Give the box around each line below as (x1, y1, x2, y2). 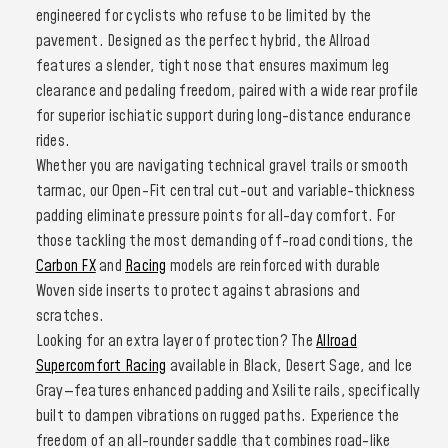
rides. (35, 130, 70, 153)
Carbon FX (35, 255, 96, 278)
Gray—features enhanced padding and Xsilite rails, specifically (35, 380, 420, 403)
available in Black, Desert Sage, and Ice (166, 355, 413, 378)
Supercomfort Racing (35, 355, 167, 378)
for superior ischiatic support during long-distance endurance (35, 105, 411, 128)
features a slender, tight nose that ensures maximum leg (35, 55, 390, 78)
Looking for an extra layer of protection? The (35, 330, 316, 353)
